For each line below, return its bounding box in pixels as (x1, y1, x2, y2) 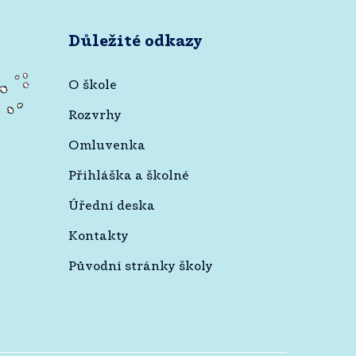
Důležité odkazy (68, 33, 203, 49)
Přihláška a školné (68, 169, 190, 182)
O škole (68, 79, 118, 91)
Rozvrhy (68, 109, 122, 122)
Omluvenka (68, 139, 146, 152)
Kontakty (68, 230, 130, 242)
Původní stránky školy (68, 260, 214, 273)
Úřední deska (68, 199, 156, 212)
